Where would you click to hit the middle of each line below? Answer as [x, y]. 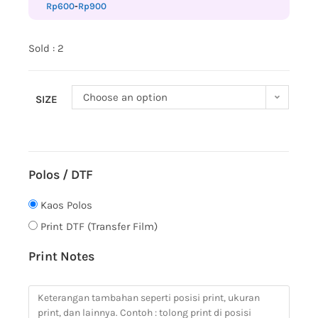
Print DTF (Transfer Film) [99, 227]
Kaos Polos [67, 205]
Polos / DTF [61, 175]
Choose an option [126, 98]
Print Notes [62, 257]
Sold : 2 [46, 49]
